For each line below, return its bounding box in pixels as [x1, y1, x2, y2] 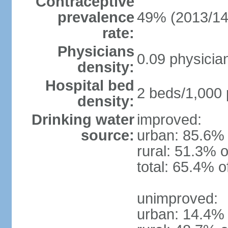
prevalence [57, 9, 134, 25]
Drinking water [31, 111, 134, 128]
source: [80, 127, 134, 144]
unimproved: [136, 190, 218, 207]
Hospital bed [45, 77, 134, 94]
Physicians [57, 43, 134, 60]
